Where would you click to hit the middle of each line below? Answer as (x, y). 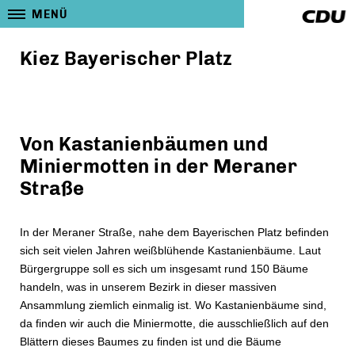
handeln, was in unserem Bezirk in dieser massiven (148, 287)
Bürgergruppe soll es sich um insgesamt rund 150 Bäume (164, 269)
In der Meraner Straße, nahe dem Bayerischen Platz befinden (174, 232)
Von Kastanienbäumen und (144, 144)
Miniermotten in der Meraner (159, 166)
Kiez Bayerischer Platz (126, 58)
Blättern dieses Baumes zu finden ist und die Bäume (151, 342)
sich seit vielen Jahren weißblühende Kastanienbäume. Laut (170, 250)
